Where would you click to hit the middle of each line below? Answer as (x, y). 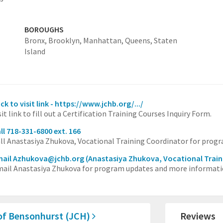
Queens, (139, 40)
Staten (165, 40)
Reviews (198, 216)
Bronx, (36, 40)
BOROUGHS (44, 29)
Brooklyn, (65, 40)
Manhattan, (104, 40)
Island (35, 51)
